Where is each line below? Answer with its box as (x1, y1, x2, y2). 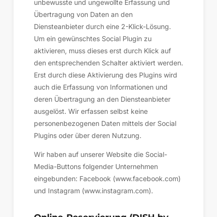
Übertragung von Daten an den (34, 10, 133, 18)
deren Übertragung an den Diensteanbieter (34, 95, 170, 103)
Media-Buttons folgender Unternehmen (34, 162, 158, 170)
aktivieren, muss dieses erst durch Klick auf (34, 46, 171, 55)
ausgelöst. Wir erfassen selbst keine (34, 107, 148, 115)
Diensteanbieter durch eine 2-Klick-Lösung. (34, 22, 171, 31)
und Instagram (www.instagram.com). (34, 186, 153, 195)
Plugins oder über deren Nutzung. (34, 131, 141, 139)
